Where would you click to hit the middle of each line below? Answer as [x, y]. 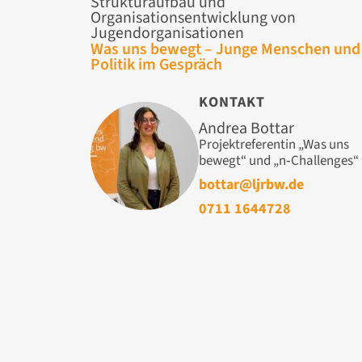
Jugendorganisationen [167, 33]
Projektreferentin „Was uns [274, 144]
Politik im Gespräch [156, 64]
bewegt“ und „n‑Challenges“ [279, 160]
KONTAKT [232, 102]
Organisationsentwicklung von [193, 17]
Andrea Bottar [246, 128]
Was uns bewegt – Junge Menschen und [225, 49]
